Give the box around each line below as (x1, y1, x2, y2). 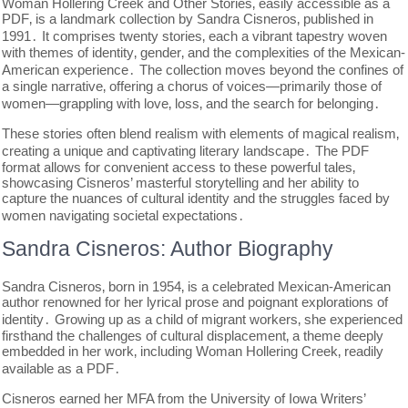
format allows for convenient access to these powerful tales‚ (2, 159, 356, 175)
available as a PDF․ (2, 361, 122, 376)
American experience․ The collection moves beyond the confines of (2, 62, 404, 77)
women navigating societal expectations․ (2, 208, 246, 223)
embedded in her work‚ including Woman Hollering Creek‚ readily (2, 343, 384, 359)
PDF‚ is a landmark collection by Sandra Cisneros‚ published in (2, 11, 374, 26)
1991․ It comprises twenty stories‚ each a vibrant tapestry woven (2, 28, 388, 44)
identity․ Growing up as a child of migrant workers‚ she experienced (2, 311, 403, 327)
